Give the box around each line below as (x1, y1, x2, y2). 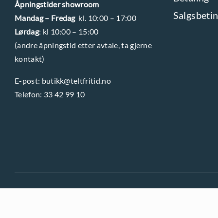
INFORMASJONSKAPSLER (115, 197, 200, 205)
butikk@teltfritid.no (41, 76, 111, 86)
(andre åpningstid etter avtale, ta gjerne (15, 40, 152, 50)
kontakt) (15, 54, 45, 64)
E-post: (15, 76, 42, 86)
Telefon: (15, 90, 44, 99)
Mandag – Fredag (15, 13, 75, 23)
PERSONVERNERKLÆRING (15, 197, 102, 205)
